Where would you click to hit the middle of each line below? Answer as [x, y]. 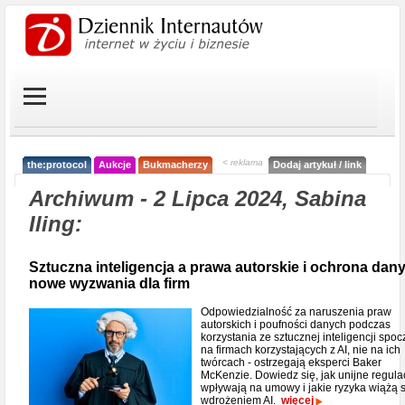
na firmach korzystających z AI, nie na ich [301, 350]
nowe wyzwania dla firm [109, 283]
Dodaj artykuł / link [317, 165]
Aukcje [115, 165]
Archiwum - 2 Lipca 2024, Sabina [198, 198]
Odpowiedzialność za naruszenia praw [296, 312]
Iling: [56, 224]
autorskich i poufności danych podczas [296, 325]
